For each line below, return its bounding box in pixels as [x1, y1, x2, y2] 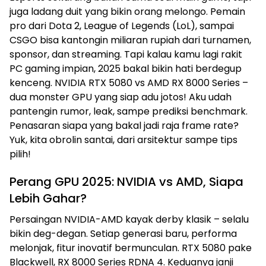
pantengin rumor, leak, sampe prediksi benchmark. [9, 104, 248, 118]
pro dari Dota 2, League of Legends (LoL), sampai [9, 19, 234, 33]
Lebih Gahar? [9, 190, 87, 207]
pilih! [9, 147, 31, 161]
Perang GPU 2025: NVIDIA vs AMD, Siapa [9, 173, 243, 190]
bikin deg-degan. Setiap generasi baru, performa [9, 227, 237, 240]
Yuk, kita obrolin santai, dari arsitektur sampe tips [9, 133, 237, 147]
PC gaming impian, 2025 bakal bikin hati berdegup [9, 62, 242, 75]
